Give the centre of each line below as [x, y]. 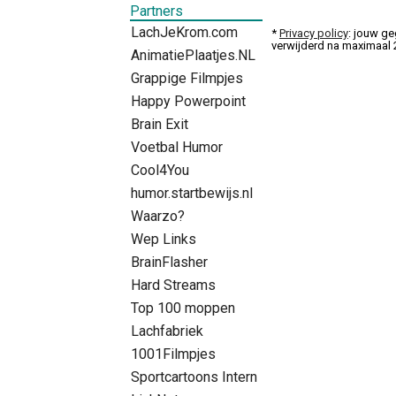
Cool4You [160, 170]
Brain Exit [160, 124]
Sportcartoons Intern [194, 377]
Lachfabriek [167, 331]
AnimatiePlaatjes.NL [193, 55]
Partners [156, 11]
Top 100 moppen [183, 308]
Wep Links [164, 239]
